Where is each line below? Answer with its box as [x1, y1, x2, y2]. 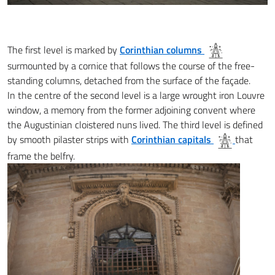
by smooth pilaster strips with [7, 132, 131, 147]
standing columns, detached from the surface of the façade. [7, 73, 250, 88]
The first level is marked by [7, 42, 120, 57]
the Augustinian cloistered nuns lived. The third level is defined [7, 117, 263, 132]
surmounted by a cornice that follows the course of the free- [7, 58, 255, 73]
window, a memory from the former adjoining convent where [7, 103, 255, 117]
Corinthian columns [120, 42, 202, 57]
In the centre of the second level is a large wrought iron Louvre [7, 88, 265, 103]
